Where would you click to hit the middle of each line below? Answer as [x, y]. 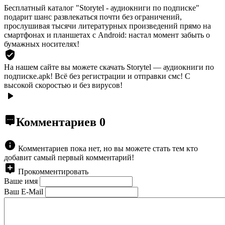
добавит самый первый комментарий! [69, 157]
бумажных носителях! [42, 44]
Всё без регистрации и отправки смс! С [123, 76]
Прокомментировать [53, 171]
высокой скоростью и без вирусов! [63, 85]
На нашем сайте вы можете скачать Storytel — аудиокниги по [109, 67]
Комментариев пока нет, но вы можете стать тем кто [108, 148]
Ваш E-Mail [24, 191]
